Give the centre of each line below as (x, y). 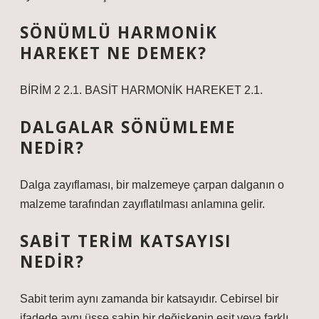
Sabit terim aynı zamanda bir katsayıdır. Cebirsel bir (149, 299)
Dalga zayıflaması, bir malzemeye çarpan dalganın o (152, 185)
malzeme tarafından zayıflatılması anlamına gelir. (142, 204)
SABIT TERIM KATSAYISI (126, 241)
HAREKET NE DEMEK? (114, 53)
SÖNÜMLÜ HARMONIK (119, 32)
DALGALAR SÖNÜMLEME (128, 127)
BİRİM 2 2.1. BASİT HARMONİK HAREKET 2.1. (141, 90)
